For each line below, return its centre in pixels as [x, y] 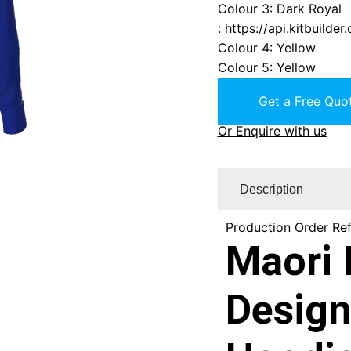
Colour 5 [243, 67]
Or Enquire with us [272, 130]
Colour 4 [243, 47]
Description [271, 189]
